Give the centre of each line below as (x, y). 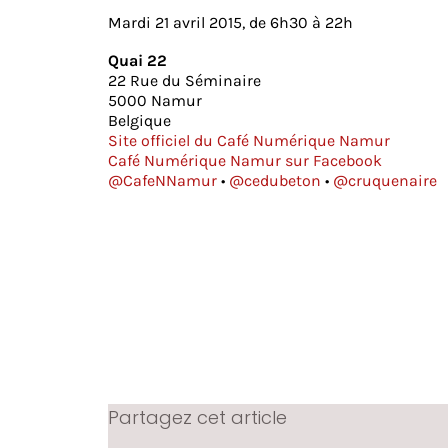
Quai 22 (137, 61)
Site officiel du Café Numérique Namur (248, 141)
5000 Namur (154, 101)
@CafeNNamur (162, 181)
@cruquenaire (384, 181)
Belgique (139, 121)
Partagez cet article (197, 418)
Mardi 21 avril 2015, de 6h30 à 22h (230, 23)
